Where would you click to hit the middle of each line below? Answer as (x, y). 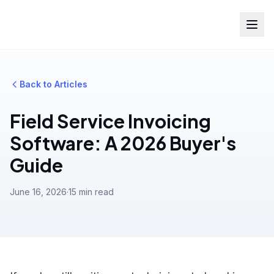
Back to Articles (54, 84)
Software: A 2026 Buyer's (123, 143)
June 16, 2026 (38, 192)
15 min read (91, 192)
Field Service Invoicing (110, 121)
